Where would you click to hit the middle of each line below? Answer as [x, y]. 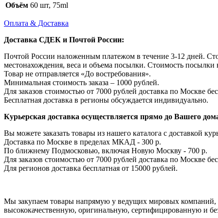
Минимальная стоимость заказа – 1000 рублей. [82, 82]
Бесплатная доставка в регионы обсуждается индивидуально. [106, 100]
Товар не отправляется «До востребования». [77, 73]
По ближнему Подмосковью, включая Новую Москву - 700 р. [106, 150]
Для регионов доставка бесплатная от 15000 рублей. [91, 168]
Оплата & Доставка [36, 23]
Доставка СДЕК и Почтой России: [64, 39]
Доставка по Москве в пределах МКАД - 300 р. [83, 142]
